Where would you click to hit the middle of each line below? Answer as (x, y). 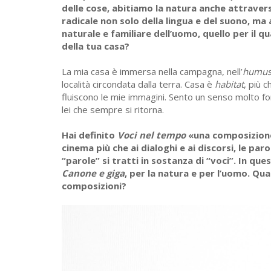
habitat (229, 84)
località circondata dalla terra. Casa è (138, 84)
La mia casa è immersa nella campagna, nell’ (152, 72)
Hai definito (90, 135)
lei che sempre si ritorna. (113, 110)
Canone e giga (93, 173)
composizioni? (94, 186)
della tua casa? (96, 46)
